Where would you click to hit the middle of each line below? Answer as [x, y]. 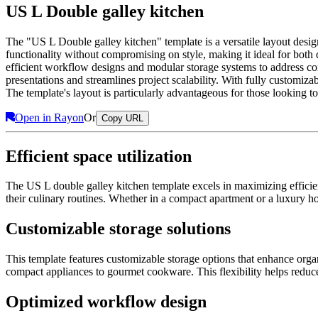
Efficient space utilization [99, 156]
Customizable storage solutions [118, 229]
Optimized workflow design [106, 302]
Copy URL [122, 118]
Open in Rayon [49, 117]
